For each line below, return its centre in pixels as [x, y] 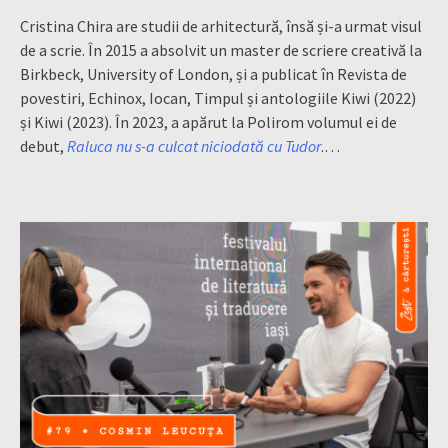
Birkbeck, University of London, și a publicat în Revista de [213, 73]
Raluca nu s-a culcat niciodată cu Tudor [194, 145]
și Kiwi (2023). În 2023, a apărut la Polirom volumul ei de [208, 121]
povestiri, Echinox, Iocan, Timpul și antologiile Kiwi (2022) [218, 97]
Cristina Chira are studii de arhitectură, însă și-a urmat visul [221, 25]
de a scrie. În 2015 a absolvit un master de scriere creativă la [221, 49]
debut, [43, 145]
